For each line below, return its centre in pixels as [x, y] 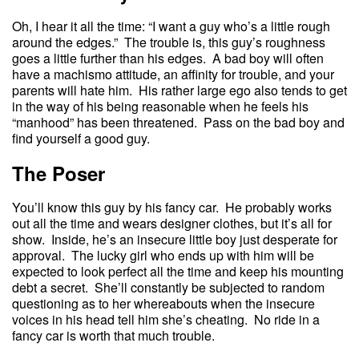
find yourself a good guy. [81, 139]
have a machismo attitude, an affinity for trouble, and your [173, 75]
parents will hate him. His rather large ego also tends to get [179, 91]
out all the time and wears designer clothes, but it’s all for [172, 224]
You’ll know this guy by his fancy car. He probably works [172, 208]
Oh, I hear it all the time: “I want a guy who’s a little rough [171, 26]
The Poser [58, 173]
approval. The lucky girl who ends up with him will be [163, 256]
